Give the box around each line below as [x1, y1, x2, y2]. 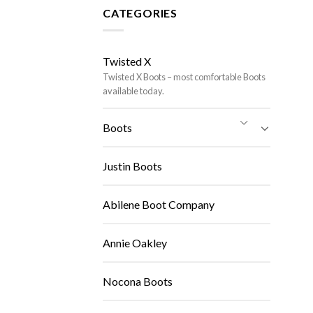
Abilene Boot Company [103, 198, 214, 211]
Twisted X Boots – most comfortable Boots [103, 71, 265, 82]
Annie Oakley [103, 236, 167, 249]
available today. [103, 85, 164, 96]
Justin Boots [103, 159, 162, 173]
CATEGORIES [103, 6, 177, 20]
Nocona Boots [103, 275, 173, 288]
